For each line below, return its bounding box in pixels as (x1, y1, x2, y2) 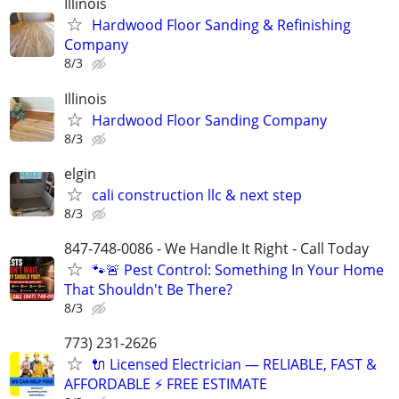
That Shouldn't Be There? (64, 279, 232, 299)
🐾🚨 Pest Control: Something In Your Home (92, 259, 384, 280)
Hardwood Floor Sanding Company (92, 110, 327, 130)
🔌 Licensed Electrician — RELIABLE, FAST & (92, 354, 377, 375)
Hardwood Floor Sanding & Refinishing (92, 15, 351, 36)
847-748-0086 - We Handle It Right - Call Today (64, 238, 369, 258)
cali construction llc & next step (92, 184, 302, 205)
